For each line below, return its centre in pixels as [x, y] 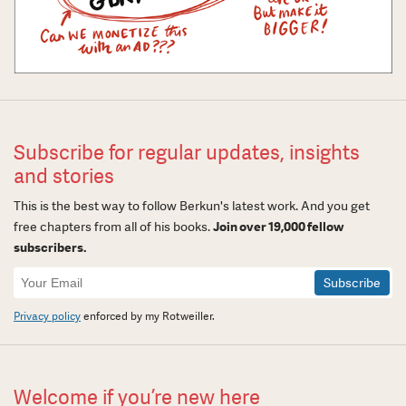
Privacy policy [47, 317]
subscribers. [50, 248]
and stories [64, 177]
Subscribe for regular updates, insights [187, 153]
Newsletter [52, 276]
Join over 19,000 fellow [278, 227]
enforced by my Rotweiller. [148, 317]
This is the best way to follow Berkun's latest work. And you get [192, 206]
